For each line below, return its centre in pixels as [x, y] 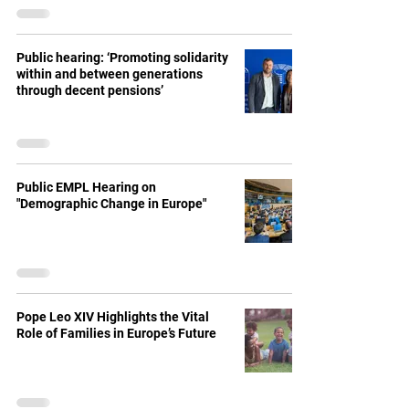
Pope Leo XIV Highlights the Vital [113, 317]
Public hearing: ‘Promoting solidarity [122, 58]
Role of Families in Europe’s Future [116, 333]
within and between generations [110, 74]
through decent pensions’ [90, 90]
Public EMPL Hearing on [86, 187]
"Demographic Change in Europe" [111, 204]
